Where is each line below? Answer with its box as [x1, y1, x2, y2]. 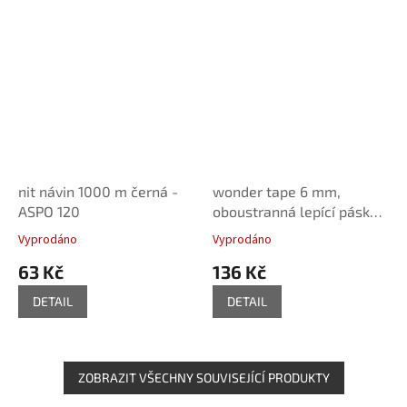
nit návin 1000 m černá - [18, 182, 178, 200]
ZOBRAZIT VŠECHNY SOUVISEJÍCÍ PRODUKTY [77, 369, 330, 385]
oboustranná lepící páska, [213, 202, 382, 220]
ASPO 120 [18, 202, 80, 220]
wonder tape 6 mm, [213, 182, 341, 200]
